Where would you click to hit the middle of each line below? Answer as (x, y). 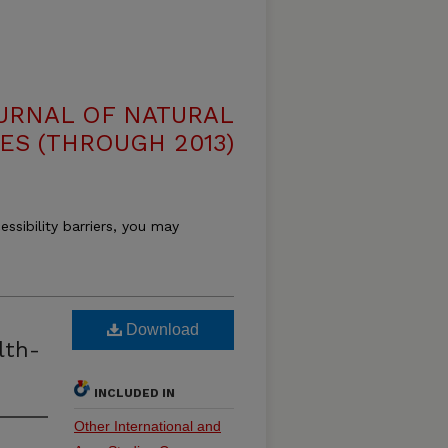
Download (160, 329)
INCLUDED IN (134, 393)
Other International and (147, 426)
